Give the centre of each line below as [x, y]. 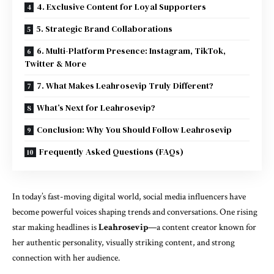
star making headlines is [55, 227]
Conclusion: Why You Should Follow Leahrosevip [134, 129]
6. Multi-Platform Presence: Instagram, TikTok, [131, 50]
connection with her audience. [66, 257]
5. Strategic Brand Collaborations [104, 28]
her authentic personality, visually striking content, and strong [124, 242]
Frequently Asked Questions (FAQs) [111, 151]
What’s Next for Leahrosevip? [96, 107]
